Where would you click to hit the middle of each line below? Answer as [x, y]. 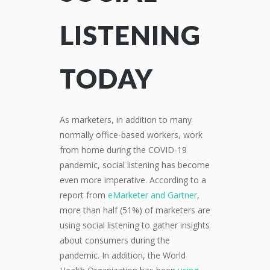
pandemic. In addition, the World [123, 255]
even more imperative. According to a [133, 180]
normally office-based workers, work [131, 135]
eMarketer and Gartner [152, 195]
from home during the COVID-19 [123, 150]
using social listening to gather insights [135, 225]
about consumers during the [115, 240]
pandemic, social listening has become [135, 165]
